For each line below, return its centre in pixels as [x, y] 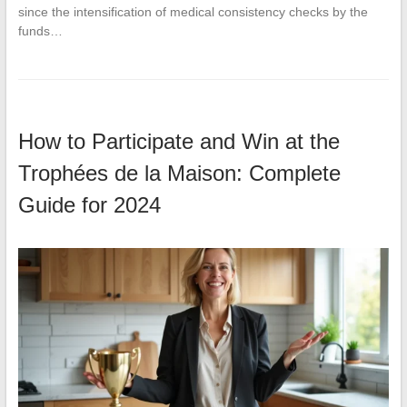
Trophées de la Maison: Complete [179, 174]
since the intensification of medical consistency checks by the [193, 12]
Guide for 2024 [89, 205]
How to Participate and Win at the [179, 142]
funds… [40, 31]
